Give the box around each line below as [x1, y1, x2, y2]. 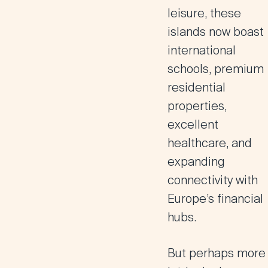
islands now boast [167, 24, 264, 39]
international [167, 42, 236, 58]
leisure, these [167, 5, 241, 21]
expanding [167, 154, 225, 169]
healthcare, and [167, 135, 252, 151]
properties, [167, 98, 227, 114]
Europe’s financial [167, 191, 263, 206]
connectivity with [167, 172, 258, 188]
